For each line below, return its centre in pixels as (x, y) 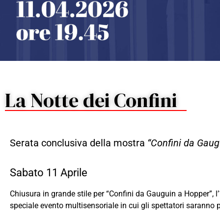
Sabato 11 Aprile (49, 172)
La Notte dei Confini (91, 100)
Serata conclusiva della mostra (79, 143)
